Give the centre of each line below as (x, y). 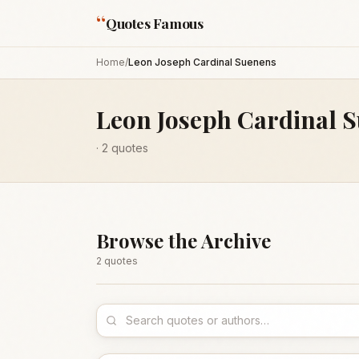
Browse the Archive (184, 240)
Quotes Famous (155, 23)
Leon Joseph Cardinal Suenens (202, 62)
